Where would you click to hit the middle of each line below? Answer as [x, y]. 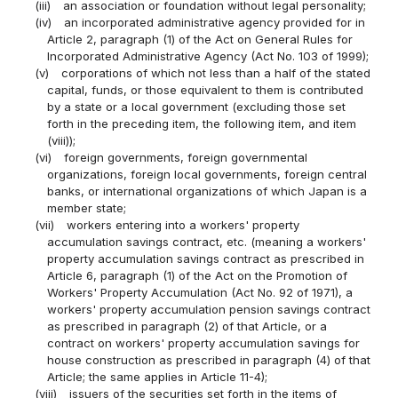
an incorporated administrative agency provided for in [214, 23]
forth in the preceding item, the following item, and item [201, 124]
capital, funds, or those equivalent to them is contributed [205, 90]
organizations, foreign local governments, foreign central [207, 175]
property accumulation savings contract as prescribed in [205, 259]
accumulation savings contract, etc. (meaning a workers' [206, 242]
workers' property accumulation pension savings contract [208, 310]
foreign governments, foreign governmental [185, 158]
